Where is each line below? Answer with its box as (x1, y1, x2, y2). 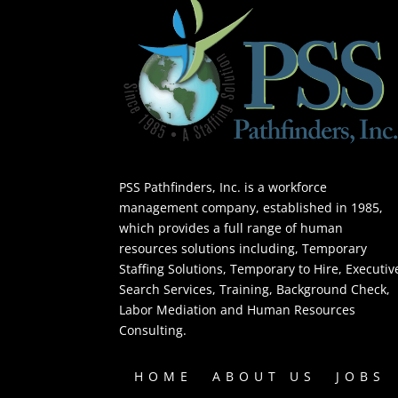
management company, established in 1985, (119, 198, 384, 216)
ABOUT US (212, 368, 316, 386)
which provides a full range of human (119, 219, 344, 236)
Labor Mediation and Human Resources (119, 300, 356, 318)
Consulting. (119, 321, 187, 338)
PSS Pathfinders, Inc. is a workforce (119, 178, 328, 195)
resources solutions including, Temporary (119, 239, 368, 257)
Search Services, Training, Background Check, (119, 280, 391, 298)
